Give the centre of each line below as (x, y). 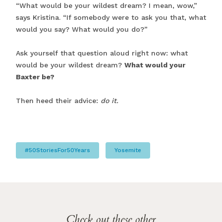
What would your (155, 65)
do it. (110, 100)
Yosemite (128, 150)
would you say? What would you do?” (82, 29)
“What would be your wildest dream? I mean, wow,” (107, 5)
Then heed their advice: (58, 100)
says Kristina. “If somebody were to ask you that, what (111, 17)
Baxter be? (35, 77)
